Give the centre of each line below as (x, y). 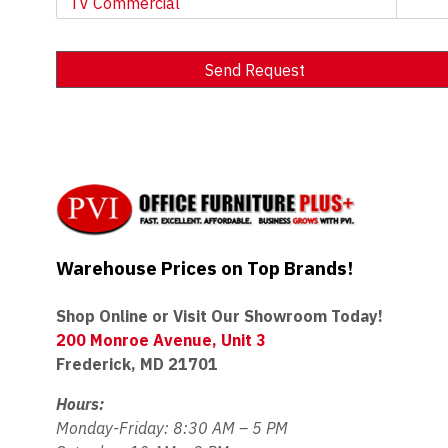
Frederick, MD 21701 (136, 364)
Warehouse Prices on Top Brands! (204, 268)
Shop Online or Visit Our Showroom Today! (219, 316)
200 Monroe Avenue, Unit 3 (160, 340)
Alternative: (97, 116)
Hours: (79, 404)
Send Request (254, 70)
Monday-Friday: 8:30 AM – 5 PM (171, 428)
